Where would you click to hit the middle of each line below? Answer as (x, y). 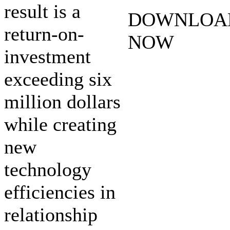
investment (47, 56)
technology (48, 169)
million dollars (62, 101)
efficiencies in (60, 192)
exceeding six (58, 79)
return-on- (44, 34)
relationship (51, 214)
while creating (60, 124)
